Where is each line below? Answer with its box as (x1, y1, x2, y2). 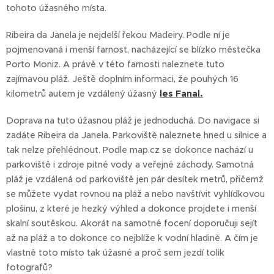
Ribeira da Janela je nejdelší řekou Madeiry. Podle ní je (6, 29, 230, 40)
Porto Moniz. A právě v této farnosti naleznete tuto (6, 59, 224, 70)
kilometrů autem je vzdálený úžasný (6, 88, 160, 99)
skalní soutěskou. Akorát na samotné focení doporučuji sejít (6, 218, 257, 229)
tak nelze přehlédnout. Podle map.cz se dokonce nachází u (6, 144, 253, 155)
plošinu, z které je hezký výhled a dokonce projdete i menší (6, 203, 256, 214)
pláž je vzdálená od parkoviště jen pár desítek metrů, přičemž (6, 174, 264, 185)
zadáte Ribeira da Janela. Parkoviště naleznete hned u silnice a (6, 130, 267, 141)
